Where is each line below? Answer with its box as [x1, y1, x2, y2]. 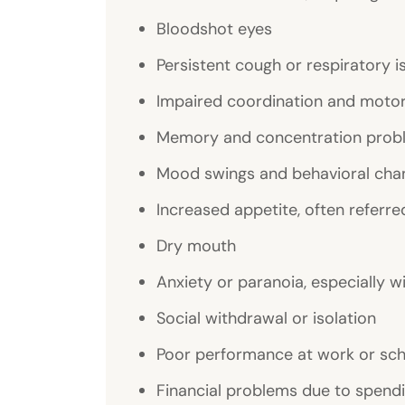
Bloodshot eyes [156, 17, 272, 40]
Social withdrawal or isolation [156, 306, 376, 329]
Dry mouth [156, 234, 236, 257]
